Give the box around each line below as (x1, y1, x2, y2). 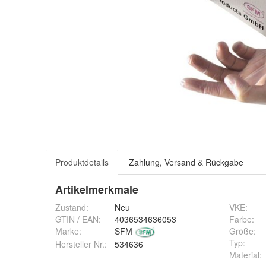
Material (229, 249, 259, 261)
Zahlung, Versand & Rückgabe (129, 156, 243, 168)
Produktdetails (55, 156, 109, 168)
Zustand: (55, 201, 88, 213)
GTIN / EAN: (55, 213, 101, 225)
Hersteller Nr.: (55, 238, 107, 250)
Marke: (55, 225, 81, 237)
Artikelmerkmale (55, 182, 138, 197)
